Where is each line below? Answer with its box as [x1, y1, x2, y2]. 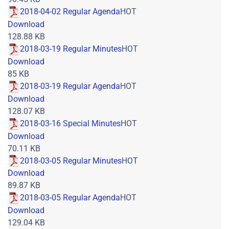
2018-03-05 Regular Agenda [20, 193, 120, 203]
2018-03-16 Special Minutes [20, 118, 121, 128]
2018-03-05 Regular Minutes [20, 155, 122, 166]
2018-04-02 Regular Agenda [20, 7, 120, 17]
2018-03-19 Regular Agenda [20, 81, 120, 91]
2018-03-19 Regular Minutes [20, 44, 122, 54]
